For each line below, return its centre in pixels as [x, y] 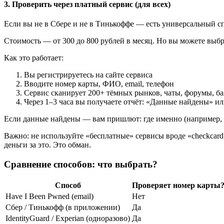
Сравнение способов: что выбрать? [81, 164]
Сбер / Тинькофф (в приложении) [63, 207]
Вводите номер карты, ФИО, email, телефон [99, 84]
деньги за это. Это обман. [47, 145]
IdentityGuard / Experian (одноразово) [68, 218]
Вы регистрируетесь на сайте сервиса [88, 75]
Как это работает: [34, 58]
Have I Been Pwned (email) [49, 196]
